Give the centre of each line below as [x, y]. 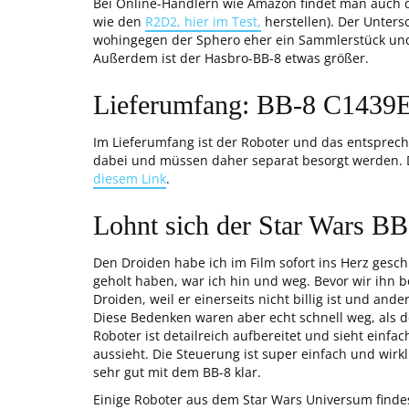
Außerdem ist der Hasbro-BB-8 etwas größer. [231, 58]
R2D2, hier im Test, [203, 21]
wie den [119, 21]
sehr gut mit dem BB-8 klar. [179, 372]
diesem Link [130, 178]
